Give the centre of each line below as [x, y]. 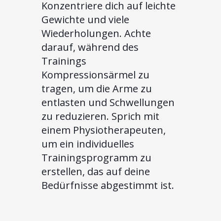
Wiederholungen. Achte [96, 34]
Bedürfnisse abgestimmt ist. [108, 185]
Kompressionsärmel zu [95, 75]
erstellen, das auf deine [96, 172]
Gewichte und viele [85, 20]
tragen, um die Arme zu [97, 89]
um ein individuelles [88, 144]
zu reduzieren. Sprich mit [100, 116]
